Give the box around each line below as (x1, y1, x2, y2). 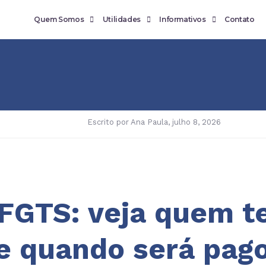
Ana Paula (129, 117, 168, 126)
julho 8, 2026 (172, 117, 221, 126)
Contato (224, 14, 255, 24)
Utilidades (102, 14, 141, 24)
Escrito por (87, 117, 129, 126)
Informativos (159, 14, 206, 24)
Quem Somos (34, 14, 84, 24)
